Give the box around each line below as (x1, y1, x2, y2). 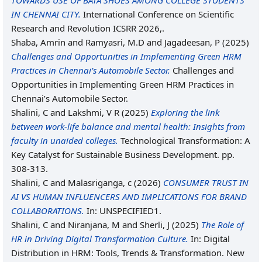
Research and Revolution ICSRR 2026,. (11, 22, 164, 34)
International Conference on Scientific (81, 8, 234, 20)
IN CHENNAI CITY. (11, 8, 81, 20)
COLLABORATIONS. (11, 205, 84, 216)
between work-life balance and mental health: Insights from (11, 120, 245, 132)
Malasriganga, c (68, 177, 132, 188)
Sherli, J (140, 219, 170, 230)
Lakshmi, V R (68, 106, 119, 118)
